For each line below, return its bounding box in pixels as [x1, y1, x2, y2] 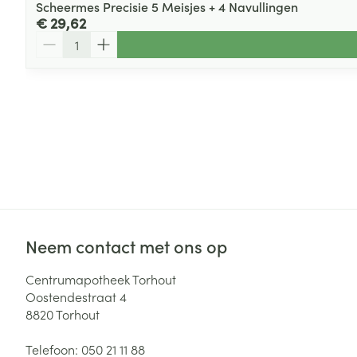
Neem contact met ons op [25, 233, 227, 259]
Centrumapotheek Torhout [25, 270, 176, 288]
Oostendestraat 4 [25, 288, 127, 306]
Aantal [35, 29, 73, 48]
